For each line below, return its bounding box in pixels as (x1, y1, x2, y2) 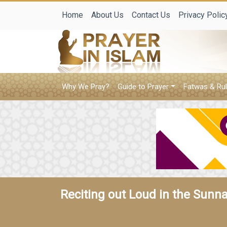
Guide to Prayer (118, 82, 169, 91)
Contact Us (132, 10, 170, 20)
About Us (91, 10, 124, 20)
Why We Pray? (62, 82, 109, 91)
